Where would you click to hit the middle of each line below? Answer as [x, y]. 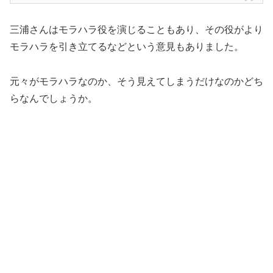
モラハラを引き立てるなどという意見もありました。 [127, 46]
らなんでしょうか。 [54, 98]
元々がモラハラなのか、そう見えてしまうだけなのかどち [136, 81]
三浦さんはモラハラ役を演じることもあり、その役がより [136, 29]
